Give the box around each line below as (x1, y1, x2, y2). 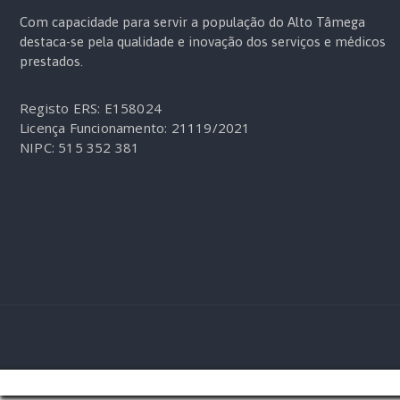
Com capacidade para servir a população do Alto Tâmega (20, 14, 365, 29)
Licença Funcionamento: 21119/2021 (20, 119, 251, 137)
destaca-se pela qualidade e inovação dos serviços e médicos (20, 34, 386, 49)
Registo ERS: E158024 (20, 99, 162, 117)
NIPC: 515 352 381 (20, 138, 140, 156)
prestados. (20, 54, 83, 69)
